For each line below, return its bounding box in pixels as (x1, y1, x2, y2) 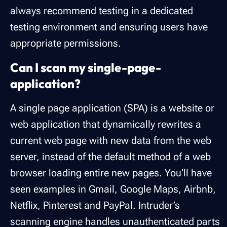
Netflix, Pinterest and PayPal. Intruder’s (10, 199, 180, 212)
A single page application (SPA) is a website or (10, 102, 214, 115)
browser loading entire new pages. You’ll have (10, 167, 212, 179)
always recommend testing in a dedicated (10, 5, 193, 17)
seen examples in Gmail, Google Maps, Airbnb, (10, 183, 216, 196)
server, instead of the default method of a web (10, 150, 211, 163)
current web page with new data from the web (10, 134, 211, 147)
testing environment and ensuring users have (10, 21, 208, 33)
